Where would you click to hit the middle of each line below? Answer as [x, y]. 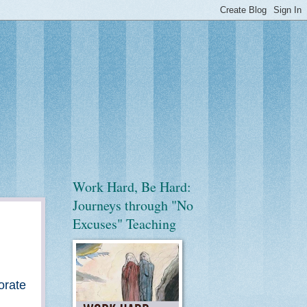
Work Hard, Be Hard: [132, 187]
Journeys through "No [133, 205]
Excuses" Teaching [124, 224]
